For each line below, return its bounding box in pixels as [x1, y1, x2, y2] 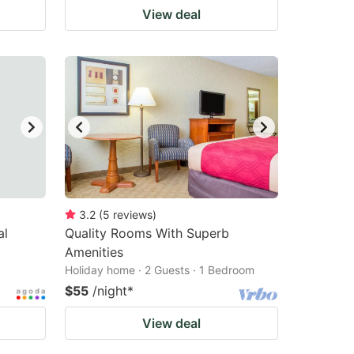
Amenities [65, 244, 123, 260]
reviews [113, 208, 153, 221]
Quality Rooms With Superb [65, 225, 229, 241]
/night [92, 283, 127, 299]
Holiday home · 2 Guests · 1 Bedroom [65, 263, 254, 277]
